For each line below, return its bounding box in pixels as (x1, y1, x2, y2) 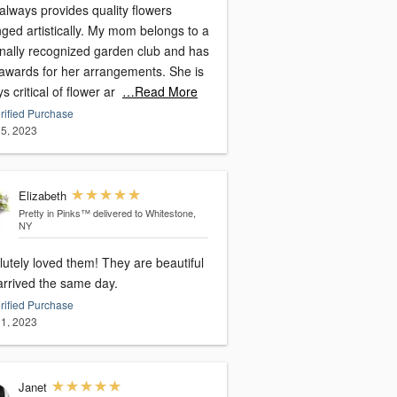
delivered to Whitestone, (92, 206, 196, 221)
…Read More (122, 82, 198, 101)
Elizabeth (18, 187, 66, 205)
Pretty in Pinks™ (18, 206, 90, 221)
